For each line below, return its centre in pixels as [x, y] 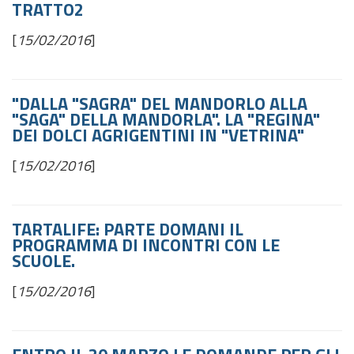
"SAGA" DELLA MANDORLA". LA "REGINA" [166, 119]
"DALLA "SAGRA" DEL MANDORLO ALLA [160, 104]
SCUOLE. [43, 261]
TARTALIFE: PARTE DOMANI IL [128, 229]
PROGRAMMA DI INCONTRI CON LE [146, 245]
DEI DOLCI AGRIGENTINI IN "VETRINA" [160, 135]
